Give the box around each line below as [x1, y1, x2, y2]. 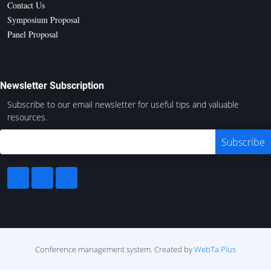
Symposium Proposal [7, 14, 80, 25]
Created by [154, 244, 194, 255]
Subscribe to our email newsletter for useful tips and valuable [7, 99, 239, 110]
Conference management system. [35, 244, 154, 255]
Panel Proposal [7, 28, 58, 40]
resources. [7, 111, 47, 123]
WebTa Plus [194, 244, 236, 255]
